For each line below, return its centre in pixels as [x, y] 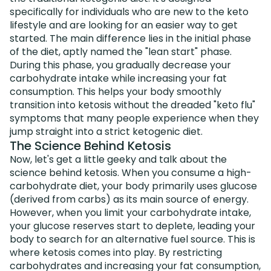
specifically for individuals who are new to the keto [129, 11]
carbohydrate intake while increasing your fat [118, 78]
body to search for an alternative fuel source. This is [132, 239]
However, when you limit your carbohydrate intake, [130, 212]
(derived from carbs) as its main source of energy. [129, 199]
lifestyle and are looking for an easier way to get [124, 25]
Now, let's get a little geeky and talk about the [118, 159]
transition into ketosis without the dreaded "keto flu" [132, 105]
